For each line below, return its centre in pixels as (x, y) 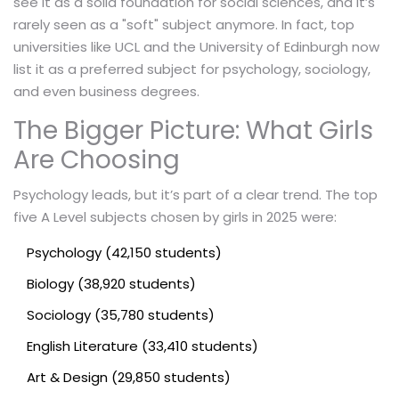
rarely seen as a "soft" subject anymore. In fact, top (184, 24)
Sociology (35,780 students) (121, 314)
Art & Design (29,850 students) (129, 377)
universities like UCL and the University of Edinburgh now (196, 46)
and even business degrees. (106, 91)
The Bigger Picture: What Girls (193, 130)
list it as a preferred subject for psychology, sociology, (192, 69)
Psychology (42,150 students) (124, 252)
